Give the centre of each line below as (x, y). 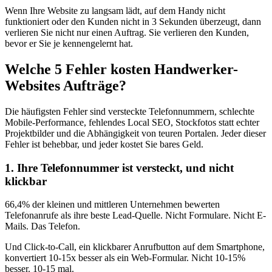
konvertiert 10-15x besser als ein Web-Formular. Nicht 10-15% (125, 258)
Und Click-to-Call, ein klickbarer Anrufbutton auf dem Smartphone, (135, 247)
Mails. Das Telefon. (42, 226)
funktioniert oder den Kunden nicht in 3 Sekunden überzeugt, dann (133, 22)
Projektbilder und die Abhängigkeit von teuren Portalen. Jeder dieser (135, 133)
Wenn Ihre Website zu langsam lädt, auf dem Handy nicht (115, 11)
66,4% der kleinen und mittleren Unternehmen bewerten (112, 205)
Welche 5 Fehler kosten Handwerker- (121, 69)
